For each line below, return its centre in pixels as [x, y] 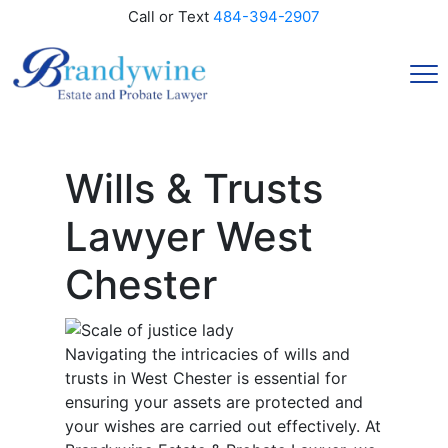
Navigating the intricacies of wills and [207, 354]
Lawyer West [189, 236]
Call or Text [170, 16]
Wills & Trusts [194, 188]
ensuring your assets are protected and [214, 402]
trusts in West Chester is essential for [206, 378]
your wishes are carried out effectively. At [223, 426]
